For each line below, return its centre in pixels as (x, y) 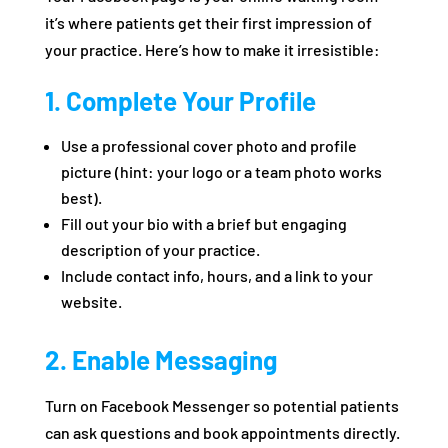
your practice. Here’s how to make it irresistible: (212, 50)
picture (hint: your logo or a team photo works (221, 172)
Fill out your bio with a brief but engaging (203, 224)
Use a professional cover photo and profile (208, 146)
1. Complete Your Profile (180, 101)
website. (91, 302)
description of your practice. (160, 250)
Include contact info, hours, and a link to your (216, 276)
